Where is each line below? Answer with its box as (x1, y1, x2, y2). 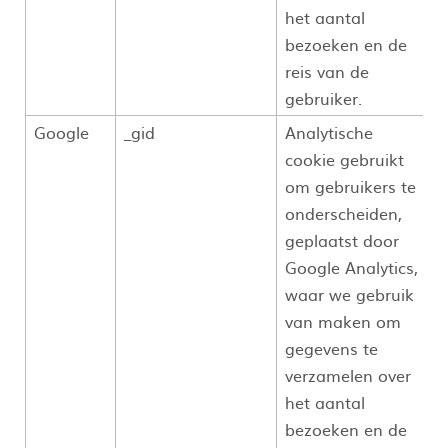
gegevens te (285, 335, 378, 360)
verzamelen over (285, 362, 411, 387)
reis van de (285, 58, 369, 83)
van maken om (285, 308, 401, 333)
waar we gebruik (285, 281, 414, 306)
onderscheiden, (285, 200, 402, 225)
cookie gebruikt (285, 146, 404, 171)
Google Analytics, (285, 254, 418, 279)
